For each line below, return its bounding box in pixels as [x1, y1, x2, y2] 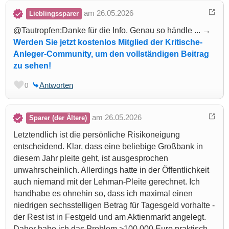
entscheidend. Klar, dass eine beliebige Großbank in [13, 142, 203, 151]
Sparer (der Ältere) [29, 113, 87, 122]
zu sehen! [13, 61, 51, 70]
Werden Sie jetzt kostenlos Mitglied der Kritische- [13, 37, 202, 47]
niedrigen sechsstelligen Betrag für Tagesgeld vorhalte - [13, 200, 215, 210]
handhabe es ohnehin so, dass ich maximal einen [13, 189, 193, 198]
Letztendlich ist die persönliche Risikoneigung [13, 130, 180, 139]
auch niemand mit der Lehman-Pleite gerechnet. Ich [13, 177, 200, 186]
